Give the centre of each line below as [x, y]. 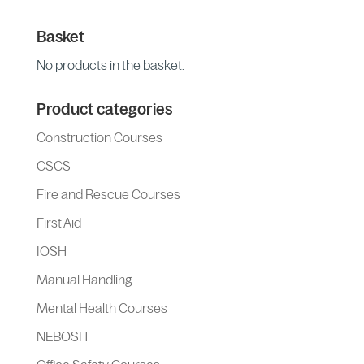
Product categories [104, 109]
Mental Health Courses [102, 308]
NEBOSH [62, 336]
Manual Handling [84, 279]
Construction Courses [99, 137]
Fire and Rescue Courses [108, 194]
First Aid [58, 222]
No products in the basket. [110, 65]
